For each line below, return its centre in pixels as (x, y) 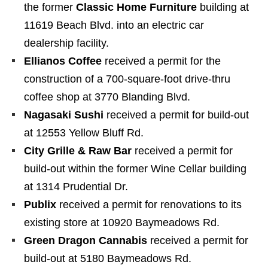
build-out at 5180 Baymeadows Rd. (108, 258)
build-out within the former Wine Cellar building (135, 168)
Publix (42, 204)
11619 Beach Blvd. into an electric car (114, 25)
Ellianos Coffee (64, 61)
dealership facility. (66, 43)
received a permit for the (163, 61)
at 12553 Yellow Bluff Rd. (84, 133)
